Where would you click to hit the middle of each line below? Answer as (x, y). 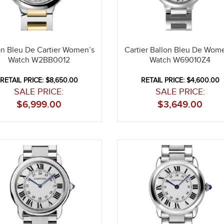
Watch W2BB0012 (39, 60)
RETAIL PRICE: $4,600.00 (180, 80)
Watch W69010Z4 (180, 60)
